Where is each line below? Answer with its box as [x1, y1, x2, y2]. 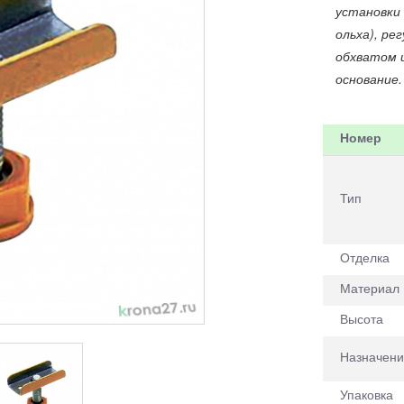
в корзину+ [232, 356, 304, 378]
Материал [339, 279, 399, 298]
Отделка [339, 248, 390, 267]
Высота [339, 309, 383, 328]
